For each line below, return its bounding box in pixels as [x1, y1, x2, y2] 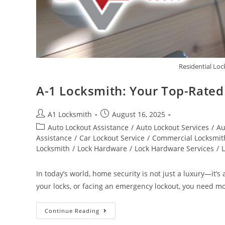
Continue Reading [45, 207, 99, 215]
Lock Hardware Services [135, 144, 214, 154]
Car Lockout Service [79, 133, 145, 143]
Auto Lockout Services [136, 123, 209, 133]
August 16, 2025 [112, 109, 165, 120]
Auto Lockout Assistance [48, 123, 129, 133]
